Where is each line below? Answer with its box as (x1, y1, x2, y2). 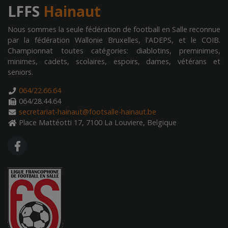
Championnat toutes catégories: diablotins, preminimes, (8, 46, 220, 55)
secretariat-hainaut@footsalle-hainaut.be (19, 107, 156, 117)
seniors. (8, 67, 33, 77)
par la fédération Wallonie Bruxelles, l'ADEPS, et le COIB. (8, 35, 220, 45)
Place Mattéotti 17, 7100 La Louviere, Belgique (17, 118, 177, 127)
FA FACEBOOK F (19, 138, 101, 152)
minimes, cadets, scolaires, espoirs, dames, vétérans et (8, 56, 220, 66)
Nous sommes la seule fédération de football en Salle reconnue (8, 24, 220, 34)
